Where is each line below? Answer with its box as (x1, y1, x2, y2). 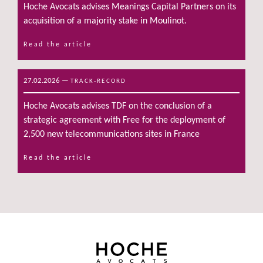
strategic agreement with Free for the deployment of (23, 115, 225, 125)
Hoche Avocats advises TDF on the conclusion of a (23, 101, 212, 111)
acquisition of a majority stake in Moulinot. (23, 16, 187, 26)
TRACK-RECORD (70, 77, 127, 85)
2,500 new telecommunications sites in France (23, 129, 200, 139)
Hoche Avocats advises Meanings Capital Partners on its (23, 2, 236, 12)
